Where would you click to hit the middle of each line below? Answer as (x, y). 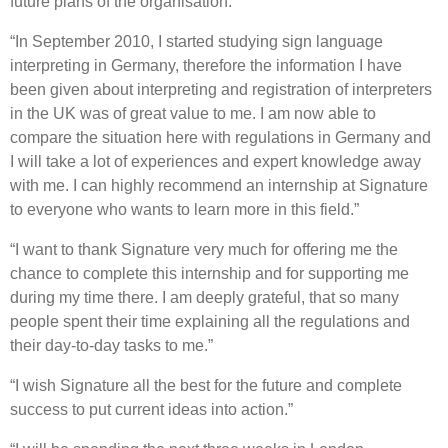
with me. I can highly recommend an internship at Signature (219, 185)
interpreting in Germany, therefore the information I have (206, 65)
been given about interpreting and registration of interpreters (221, 89)
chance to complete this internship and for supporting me (209, 273)
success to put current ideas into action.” (151, 409)
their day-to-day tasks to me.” (111, 345)
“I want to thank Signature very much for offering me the (204, 249)
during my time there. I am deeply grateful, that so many (204, 297)
